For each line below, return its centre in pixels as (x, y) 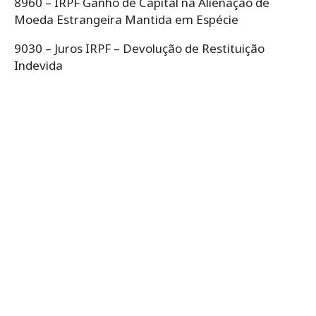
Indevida (40, 65)
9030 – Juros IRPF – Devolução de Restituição (139, 48)
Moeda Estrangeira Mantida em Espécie (128, 19)
